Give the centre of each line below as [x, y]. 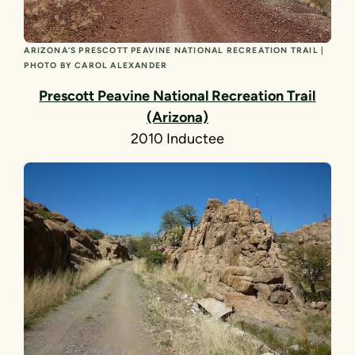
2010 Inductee [177, 139]
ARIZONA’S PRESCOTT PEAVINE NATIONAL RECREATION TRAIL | [174, 51]
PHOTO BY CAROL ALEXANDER [96, 66]
